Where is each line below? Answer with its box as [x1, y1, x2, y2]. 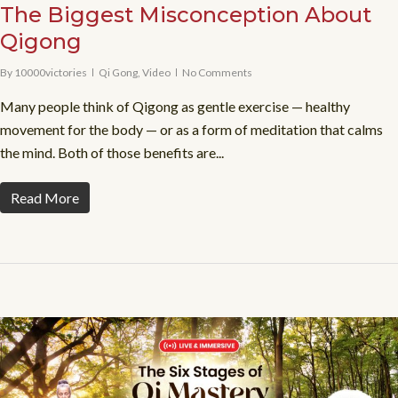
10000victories [14, 65, 87, 79]
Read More [11, 188, 79, 206]
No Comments [182, 65, 252, 79]
